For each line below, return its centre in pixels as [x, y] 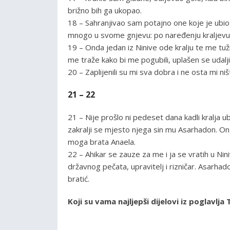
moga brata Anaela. [102, 141]
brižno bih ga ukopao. [105, 10]
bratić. [79, 178]
